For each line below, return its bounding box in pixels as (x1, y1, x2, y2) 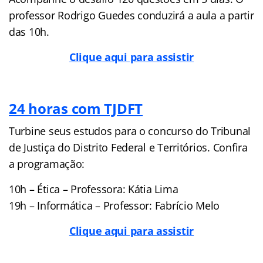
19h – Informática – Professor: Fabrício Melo (9, 198, 220, 213)
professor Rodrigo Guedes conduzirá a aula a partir (9, 8, 254, 22)
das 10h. (9, 24, 52, 39)
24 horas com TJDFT (9, 98, 143, 118)
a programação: (9, 156, 85, 171)
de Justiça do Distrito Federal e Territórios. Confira (9, 140, 248, 154)
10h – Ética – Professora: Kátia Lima (9, 181, 178, 196)
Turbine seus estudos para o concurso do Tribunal (9, 123, 251, 138)
